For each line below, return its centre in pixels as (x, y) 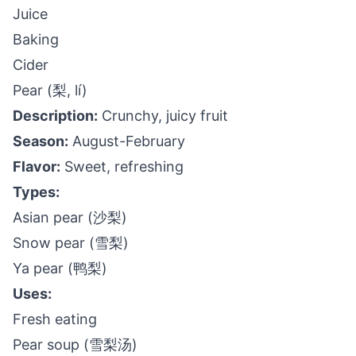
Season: (41, 141)
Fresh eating (55, 319)
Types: (36, 192)
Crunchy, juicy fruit (163, 116)
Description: (55, 116)
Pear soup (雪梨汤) (75, 344)
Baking (36, 39)
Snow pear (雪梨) (71, 243)
